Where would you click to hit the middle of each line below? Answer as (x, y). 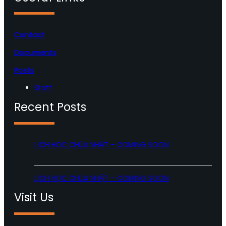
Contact (30, 35)
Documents (35, 52)
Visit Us (34, 197)
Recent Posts (50, 107)
